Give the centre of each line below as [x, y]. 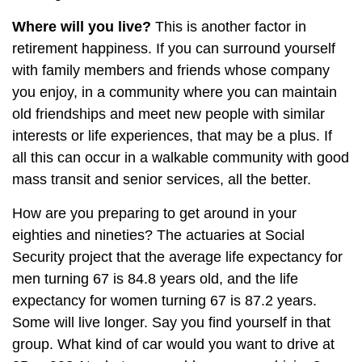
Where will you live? [82, 27]
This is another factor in [229, 27]
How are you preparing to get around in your [154, 213]
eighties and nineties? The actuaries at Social [158, 235]
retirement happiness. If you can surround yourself [174, 48]
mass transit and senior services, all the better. [162, 179]
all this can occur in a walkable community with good [181, 158]
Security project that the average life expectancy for [177, 257]
